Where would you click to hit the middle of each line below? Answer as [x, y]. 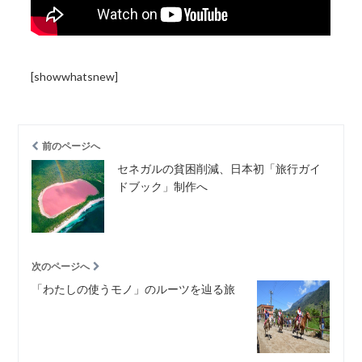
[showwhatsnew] [75, 77]
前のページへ [72, 146]
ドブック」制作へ [163, 187]
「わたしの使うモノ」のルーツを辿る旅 [134, 289]
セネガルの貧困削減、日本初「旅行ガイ [219, 169]
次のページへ [61, 267]
